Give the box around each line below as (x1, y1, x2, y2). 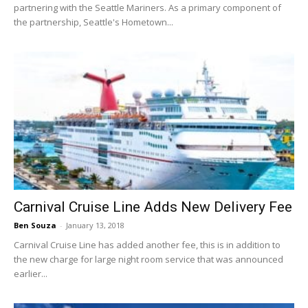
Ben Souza (14, 220, 56, 230)
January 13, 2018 (66, 220, 124, 230)
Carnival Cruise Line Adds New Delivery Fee (14, 199, 292, 215)
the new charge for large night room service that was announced (14, 253, 283, 265)
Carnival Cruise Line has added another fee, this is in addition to (14, 239, 280, 251)
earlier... (14, 267, 47, 280)
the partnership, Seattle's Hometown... (14, 15, 173, 28)
